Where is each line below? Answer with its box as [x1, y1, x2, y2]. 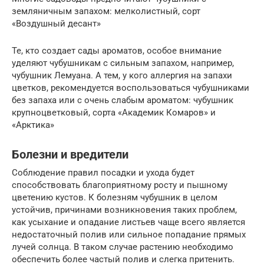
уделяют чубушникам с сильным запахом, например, [12, 57, 234, 68]
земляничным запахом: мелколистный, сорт [12, 5, 200, 16]
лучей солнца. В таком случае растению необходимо [12, 241, 233, 252]
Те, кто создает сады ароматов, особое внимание [12, 45, 222, 56]
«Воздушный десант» [12, 18, 101, 29]
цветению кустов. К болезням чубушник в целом [12, 192, 217, 203]
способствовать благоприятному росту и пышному [12, 179, 227, 190]
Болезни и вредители [12, 148, 128, 161]
